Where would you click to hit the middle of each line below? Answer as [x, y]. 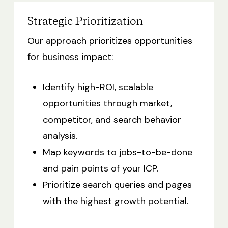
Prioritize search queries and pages [117, 185]
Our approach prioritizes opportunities [110, 41]
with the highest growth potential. [115, 201]
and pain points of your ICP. [100, 169]
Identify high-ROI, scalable [98, 87]
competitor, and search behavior [112, 120]
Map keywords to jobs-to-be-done [117, 152]
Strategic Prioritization [85, 22]
